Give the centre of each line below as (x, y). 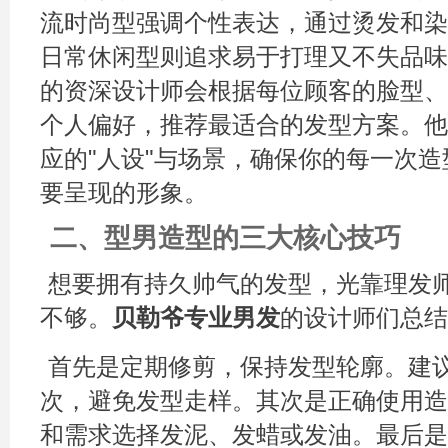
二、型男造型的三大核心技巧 (225, 238)
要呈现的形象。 (124, 193)
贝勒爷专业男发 (196, 318)
